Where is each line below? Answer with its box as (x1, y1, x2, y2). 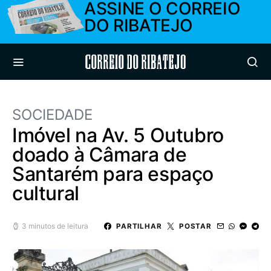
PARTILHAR (116, 221, 162, 230)
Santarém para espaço (12, 162, 214, 186)
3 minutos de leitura (22, 221, 88, 230)
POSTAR (178, 221, 212, 230)
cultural (12, 181, 79, 205)
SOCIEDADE (12, 106, 93, 123)
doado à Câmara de (12, 143, 187, 166)
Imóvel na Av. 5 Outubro (12, 123, 224, 147)
